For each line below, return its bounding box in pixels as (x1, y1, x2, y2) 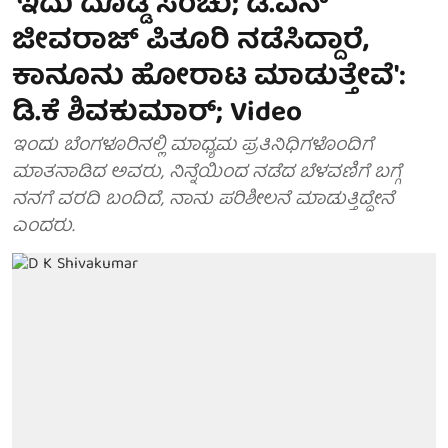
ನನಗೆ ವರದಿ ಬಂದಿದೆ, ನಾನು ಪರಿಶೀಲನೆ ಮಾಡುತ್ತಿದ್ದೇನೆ (12, 185, 394, 216)
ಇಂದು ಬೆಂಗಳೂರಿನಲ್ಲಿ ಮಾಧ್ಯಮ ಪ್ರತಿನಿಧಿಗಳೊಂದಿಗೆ (12, 131, 373, 162)
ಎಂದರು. (12, 212, 75, 243)
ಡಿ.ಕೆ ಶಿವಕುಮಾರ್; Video (12, 90, 302, 139)
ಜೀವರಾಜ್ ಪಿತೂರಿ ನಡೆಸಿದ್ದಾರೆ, (12, 18, 369, 67)
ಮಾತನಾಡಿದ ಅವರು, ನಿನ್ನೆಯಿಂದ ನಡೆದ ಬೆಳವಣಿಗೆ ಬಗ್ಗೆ (12, 158, 401, 189)
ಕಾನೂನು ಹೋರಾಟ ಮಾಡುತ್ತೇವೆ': (12, 54, 406, 103)
